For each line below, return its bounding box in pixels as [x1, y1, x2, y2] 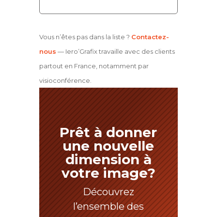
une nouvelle [62, 137, 155, 154]
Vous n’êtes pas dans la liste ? [39, 32, 131, 41]
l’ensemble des [73, 200, 144, 212]
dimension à [65, 151, 152, 168]
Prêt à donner [60, 124, 157, 140]
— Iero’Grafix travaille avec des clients [56, 47, 175, 55]
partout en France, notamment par [39, 62, 149, 70]
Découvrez [82, 186, 134, 198]
